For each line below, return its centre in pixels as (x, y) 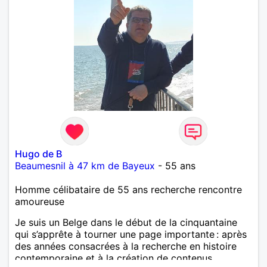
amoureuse (40, 202)
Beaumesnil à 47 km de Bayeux (85, 166)
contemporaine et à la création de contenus (114, 258)
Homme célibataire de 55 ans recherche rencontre (128, 190)
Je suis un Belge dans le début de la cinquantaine (126, 223)
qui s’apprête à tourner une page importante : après (131, 235)
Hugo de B (38, 154)
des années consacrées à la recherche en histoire (126, 246)
